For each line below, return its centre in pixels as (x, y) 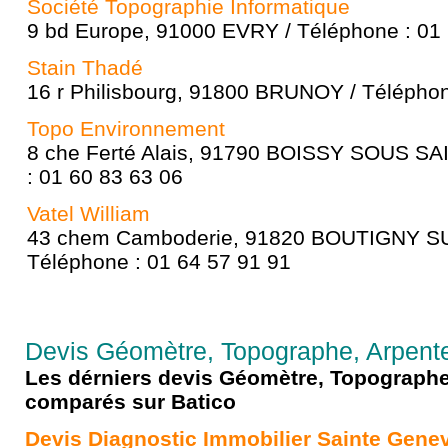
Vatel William (88, 213)
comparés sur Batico (130, 401)
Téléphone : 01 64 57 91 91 (159, 261)
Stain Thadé (85, 67)
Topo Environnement (126, 128)
